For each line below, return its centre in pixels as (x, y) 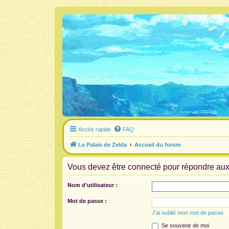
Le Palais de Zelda (102, 145)
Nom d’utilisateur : (93, 185)
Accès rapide (95, 129)
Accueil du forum (158, 145)
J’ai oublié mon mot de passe (188, 213)
